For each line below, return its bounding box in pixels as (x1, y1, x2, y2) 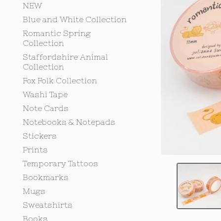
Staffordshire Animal (23, 52, 108, 61)
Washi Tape (23, 90, 68, 99)
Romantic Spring (23, 29, 91, 37)
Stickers (23, 131, 57, 140)
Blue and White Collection (23, 15, 127, 24)
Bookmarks (23, 173, 69, 182)
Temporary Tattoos (23, 159, 98, 168)
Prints (23, 145, 48, 154)
